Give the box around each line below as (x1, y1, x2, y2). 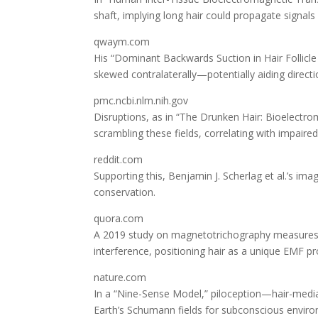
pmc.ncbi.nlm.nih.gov (94, 94, 188, 107)
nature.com (94, 270, 146, 284)
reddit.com (94, 153, 143, 166)
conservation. (94, 185, 155, 199)
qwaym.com (94, 35, 150, 48)
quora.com (94, 212, 143, 225)
